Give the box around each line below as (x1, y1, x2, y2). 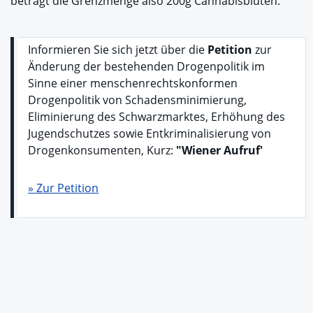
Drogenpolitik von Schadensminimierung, (28, 92, 247, 108)
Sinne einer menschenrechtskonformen (28, 75, 238, 91)
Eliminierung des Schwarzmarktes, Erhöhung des (28, 108, 285, 124)
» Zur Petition (28, 180, 99, 196)
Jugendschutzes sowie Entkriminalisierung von (28, 125, 271, 141)
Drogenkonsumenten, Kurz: (28, 142, 176, 158)
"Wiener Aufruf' (176, 142, 263, 158)
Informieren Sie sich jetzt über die (28, 41, 205, 57)
